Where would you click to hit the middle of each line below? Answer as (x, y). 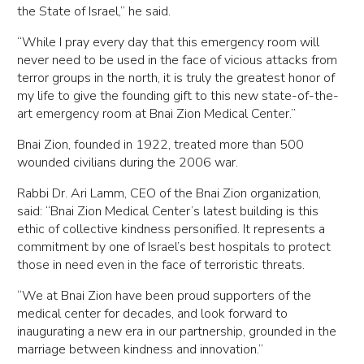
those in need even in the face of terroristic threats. (161, 265)
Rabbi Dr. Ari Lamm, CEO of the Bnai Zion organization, (169, 194)
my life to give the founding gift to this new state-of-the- (178, 96)
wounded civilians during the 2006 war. (128, 163)
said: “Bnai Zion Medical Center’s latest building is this (168, 212)
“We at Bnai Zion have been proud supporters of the (165, 296)
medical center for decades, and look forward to (153, 314)
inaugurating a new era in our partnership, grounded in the (177, 332)
